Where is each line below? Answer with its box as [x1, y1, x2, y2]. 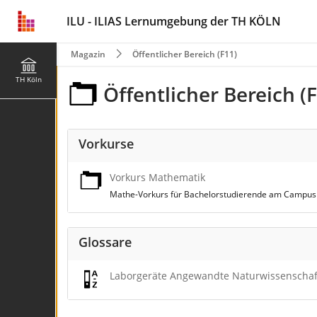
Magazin [71, 48, 105, 60]
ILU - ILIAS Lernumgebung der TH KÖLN [67, 13, 281, 29]
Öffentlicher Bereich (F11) [132, 48, 237, 60]
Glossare [79, 234, 132, 250]
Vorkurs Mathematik [110, 171, 205, 184]
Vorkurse [79, 135, 134, 152]
